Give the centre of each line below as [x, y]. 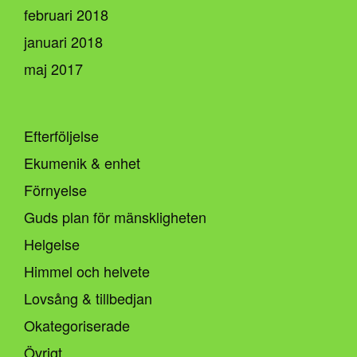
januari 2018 [63, 41]
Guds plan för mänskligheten [115, 216]
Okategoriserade [77, 325]
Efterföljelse [61, 135]
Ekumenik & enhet [82, 162]
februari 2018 [66, 14]
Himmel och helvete [87, 271]
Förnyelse [55, 189]
